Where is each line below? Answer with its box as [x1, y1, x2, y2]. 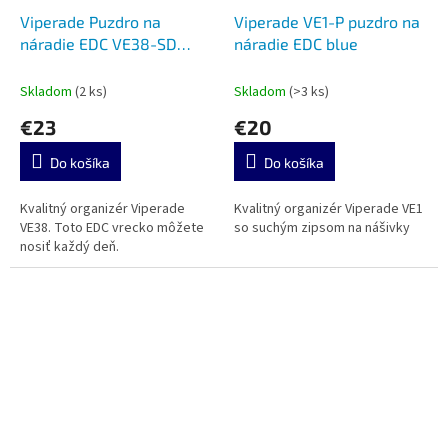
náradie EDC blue [234, 34, 358, 54]
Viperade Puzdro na [20, 12, 161, 32]
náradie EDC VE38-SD [20, 34, 177, 54]
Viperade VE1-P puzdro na [234, 12, 420, 32]
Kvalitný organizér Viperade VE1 [234, 199, 423, 220]
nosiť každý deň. [20, 237, 119, 258]
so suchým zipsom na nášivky [234, 218, 410, 239]
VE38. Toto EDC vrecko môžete [20, 218, 204, 239]
